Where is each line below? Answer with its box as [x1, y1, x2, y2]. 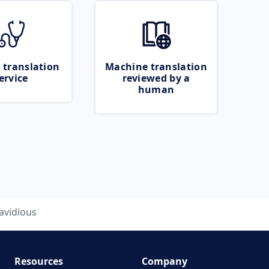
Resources [14, 255, 63, 268]
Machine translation [105, 60, 207, 73]
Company [142, 255, 187, 268]
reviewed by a [122, 71, 190, 85]
